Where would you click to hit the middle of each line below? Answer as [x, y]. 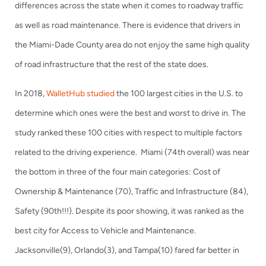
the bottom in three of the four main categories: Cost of [118, 172]
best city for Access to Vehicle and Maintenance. [105, 231]
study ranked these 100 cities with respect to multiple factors [129, 133]
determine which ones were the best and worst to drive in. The [130, 113]
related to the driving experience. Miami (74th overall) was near [132, 152]
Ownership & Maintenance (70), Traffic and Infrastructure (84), [132, 191]
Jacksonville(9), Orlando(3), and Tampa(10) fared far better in [127, 250]
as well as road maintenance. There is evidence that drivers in [128, 25]
